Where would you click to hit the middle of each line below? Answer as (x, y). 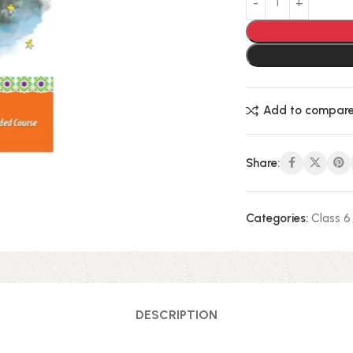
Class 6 (331, 218)
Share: (263, 163)
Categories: (277, 218)
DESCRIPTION (176, 315)
